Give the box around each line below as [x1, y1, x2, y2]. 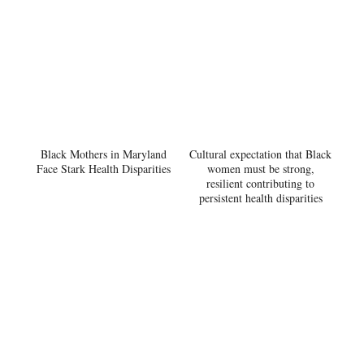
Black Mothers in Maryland [41, 146, 167, 162]
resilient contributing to [206, 175, 314, 192]
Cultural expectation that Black [189, 146, 331, 162]
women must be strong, [206, 161, 314, 177]
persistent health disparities [198, 190, 323, 206]
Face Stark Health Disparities [37, 161, 171, 177]
